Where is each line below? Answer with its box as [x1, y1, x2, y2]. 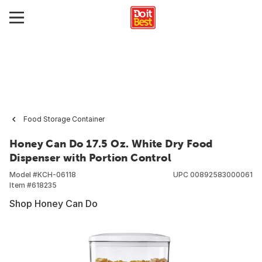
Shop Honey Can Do [9, 198, 98, 209]
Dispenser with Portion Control [9, 151, 171, 164]
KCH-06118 [37, 170, 76, 179]
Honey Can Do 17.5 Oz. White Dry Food [9, 137, 213, 150]
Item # [9, 181, 32, 189]
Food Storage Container [23, 115, 105, 123]
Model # [9, 170, 37, 179]
